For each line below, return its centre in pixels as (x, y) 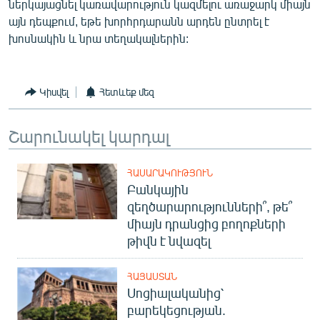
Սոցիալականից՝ (175, 292)
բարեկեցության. (176, 310)
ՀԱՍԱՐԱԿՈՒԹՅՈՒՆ (170, 172)
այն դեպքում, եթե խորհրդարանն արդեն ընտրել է (139, 21)
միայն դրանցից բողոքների (206, 223)
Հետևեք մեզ (127, 92)
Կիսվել (54, 92)
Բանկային (158, 189)
